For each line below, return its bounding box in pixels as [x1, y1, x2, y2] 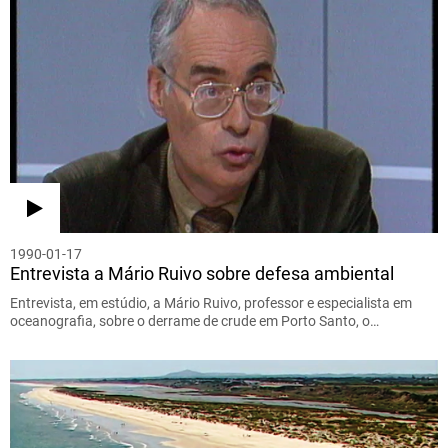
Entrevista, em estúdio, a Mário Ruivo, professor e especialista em [10, 294, 412, 311]
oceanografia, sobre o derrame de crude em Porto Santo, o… [10, 312, 379, 329]
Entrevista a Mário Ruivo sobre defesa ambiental [10, 262, 394, 284]
